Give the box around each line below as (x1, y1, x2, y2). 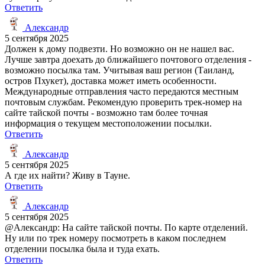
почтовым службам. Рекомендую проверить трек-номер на (5, 96, 242, 107)
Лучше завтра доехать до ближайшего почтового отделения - (5, 54, 251, 64)
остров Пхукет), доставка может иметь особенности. (5, 75, 216, 86)
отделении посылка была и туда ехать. (5, 243, 160, 254)
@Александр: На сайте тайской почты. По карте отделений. (5, 222, 248, 232)
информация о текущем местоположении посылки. (5, 118, 212, 128)
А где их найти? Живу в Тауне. (5, 170, 130, 180)
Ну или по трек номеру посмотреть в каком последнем (5, 232, 226, 243)
